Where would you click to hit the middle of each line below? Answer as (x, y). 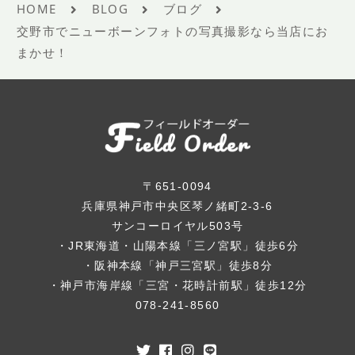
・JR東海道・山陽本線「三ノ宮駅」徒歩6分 (177, 246)
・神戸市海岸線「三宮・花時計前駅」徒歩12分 (177, 286)
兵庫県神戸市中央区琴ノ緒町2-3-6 (177, 206)
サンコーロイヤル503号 (177, 226)
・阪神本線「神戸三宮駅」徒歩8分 (177, 266)
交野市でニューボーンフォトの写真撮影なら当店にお (173, 31)
